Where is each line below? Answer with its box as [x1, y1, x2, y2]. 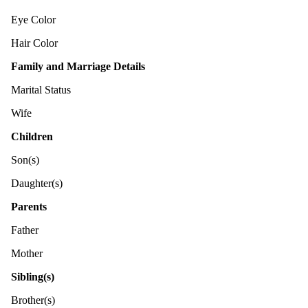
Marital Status [11, 83, 71, 96]
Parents [11, 200, 47, 212]
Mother [11, 247, 43, 259]
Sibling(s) [11, 270, 54, 283]
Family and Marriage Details [11, 60, 145, 72]
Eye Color [11, 13, 56, 25]
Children [11, 130, 53, 142]
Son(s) [11, 153, 39, 166]
